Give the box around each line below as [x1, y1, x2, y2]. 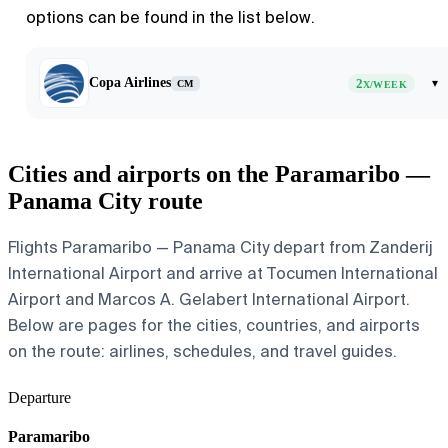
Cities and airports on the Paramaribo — [8, 160, 430, 187]
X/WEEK [362, 78, 407, 90]
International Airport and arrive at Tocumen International [8, 262, 438, 284]
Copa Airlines [89, 75, 171, 90]
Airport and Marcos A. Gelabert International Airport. [8, 288, 410, 310]
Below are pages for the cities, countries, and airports [8, 314, 420, 336]
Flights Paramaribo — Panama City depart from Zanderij [8, 236, 433, 258]
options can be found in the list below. [26, 7, 315, 28]
